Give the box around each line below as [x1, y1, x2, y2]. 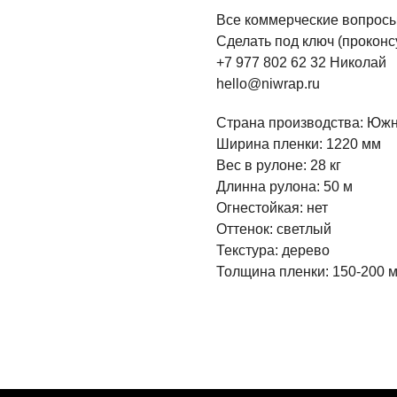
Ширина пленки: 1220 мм [216, 136, 381, 152]
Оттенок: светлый [216, 221, 331, 237]
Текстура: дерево [216, 242, 330, 258]
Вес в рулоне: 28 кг [216, 157, 341, 173]
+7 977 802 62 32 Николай [216, 54, 386, 70]
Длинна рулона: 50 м [216, 178, 353, 194]
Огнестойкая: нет [216, 199, 328, 215]
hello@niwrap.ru [216, 75, 320, 91]
